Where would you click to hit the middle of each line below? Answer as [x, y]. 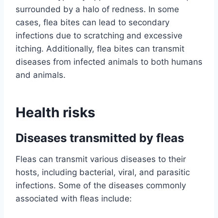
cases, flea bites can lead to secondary [92, 23]
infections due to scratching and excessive [99, 36]
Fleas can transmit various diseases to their [101, 159]
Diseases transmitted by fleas [100, 138]
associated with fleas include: [74, 199]
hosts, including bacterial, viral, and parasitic [103, 173]
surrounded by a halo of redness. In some [97, 9]
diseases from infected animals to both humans [109, 62]
